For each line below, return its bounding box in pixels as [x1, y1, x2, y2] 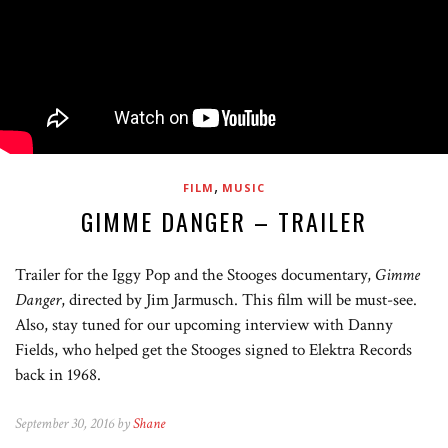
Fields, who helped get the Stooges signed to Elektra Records [15, 339, 412, 362]
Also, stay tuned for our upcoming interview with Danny [15, 314, 393, 337]
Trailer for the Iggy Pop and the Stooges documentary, [15, 264, 375, 287]
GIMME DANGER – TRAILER [81, 203, 367, 240]
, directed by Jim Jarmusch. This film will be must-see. [61, 289, 417, 312]
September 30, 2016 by [15, 414, 133, 434]
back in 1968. [15, 364, 101, 387]
